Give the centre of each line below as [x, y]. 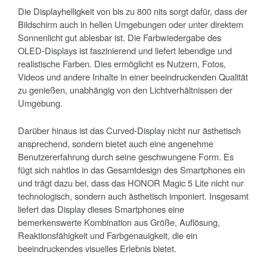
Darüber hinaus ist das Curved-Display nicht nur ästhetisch [129, 131]
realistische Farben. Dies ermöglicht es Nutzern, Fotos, [122, 64]
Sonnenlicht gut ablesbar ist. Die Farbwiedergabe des [119, 38]
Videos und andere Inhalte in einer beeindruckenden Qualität [133, 77]
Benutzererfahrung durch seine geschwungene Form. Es [126, 157]
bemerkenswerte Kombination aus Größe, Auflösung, [119, 222]
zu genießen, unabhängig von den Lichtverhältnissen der [125, 90]
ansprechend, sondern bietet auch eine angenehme [116, 144]
